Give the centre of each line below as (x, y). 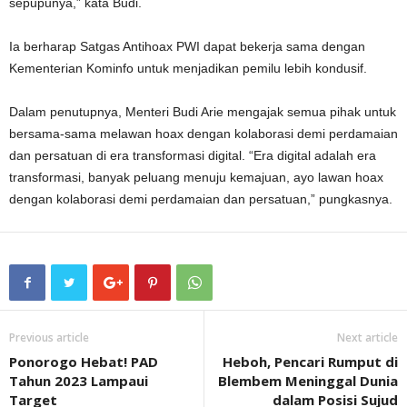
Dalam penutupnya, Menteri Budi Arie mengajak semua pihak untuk (203, 111)
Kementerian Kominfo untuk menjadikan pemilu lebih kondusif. (188, 68)
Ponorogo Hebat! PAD (84, 361)
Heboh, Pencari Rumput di (310, 361)
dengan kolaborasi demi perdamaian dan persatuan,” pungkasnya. (201, 199)
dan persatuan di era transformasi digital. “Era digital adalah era (193, 155)
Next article (367, 337)
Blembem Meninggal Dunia (308, 380)
